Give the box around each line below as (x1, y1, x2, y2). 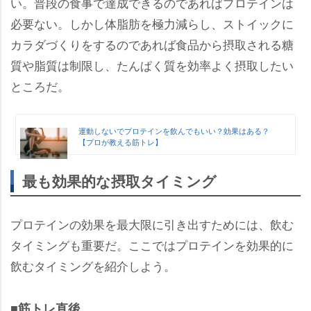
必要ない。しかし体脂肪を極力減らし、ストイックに (10, 14, 294, 32)
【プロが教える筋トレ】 (78, 135, 163, 147)
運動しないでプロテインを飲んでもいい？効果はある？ (78, 124, 270, 136)
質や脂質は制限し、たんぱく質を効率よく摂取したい (10, 56, 294, 74)
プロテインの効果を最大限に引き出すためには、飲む (10, 215, 294, 233)
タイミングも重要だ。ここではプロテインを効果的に (10, 235, 294, 253)
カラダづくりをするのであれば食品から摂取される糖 (10, 35, 294, 53)
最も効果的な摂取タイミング (22, 169, 217, 192)
